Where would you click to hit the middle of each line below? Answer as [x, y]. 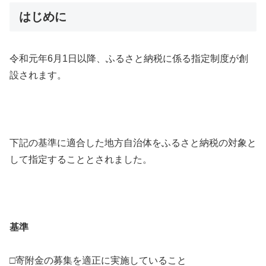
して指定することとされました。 [81, 160]
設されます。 [38, 75]
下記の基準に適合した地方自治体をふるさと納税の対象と [133, 143]
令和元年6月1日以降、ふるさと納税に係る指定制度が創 [129, 59]
